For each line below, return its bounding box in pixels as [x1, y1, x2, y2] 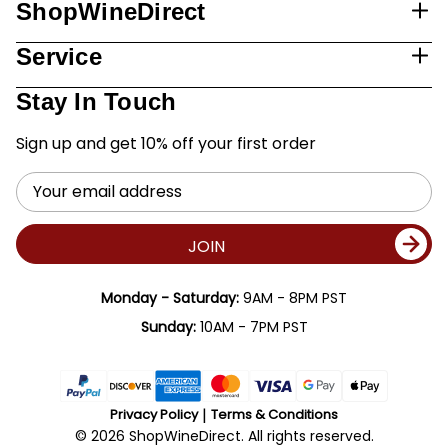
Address [16, 193, 71, 213]
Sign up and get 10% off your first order [16, 132, 316, 155]
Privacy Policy [110, 404, 198, 424]
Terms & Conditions [211, 404, 338, 424]
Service [16, 43, 102, 70]
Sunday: [140, 317, 196, 337]
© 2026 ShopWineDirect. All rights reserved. [74, 426, 374, 446]
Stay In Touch [16, 88, 177, 115]
